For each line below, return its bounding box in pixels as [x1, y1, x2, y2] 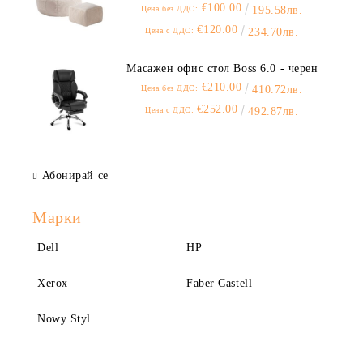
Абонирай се [41, 169, 109, 181]
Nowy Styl [37, 313, 92, 325]
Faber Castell [186, 277, 253, 289]
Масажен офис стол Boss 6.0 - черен [126, 62, 318, 75]
